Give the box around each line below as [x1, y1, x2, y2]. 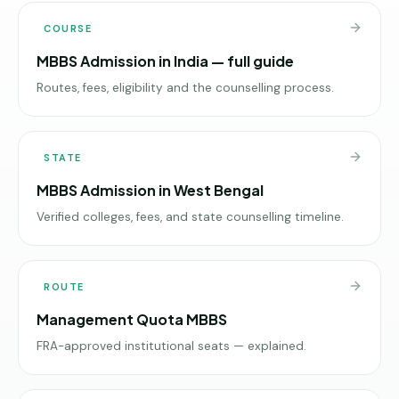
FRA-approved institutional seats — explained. [37, 338, 306, 354]
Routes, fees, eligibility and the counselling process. [37, 79, 334, 95]
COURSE [44, 21, 93, 35]
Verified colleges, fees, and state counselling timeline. [37, 208, 344, 224]
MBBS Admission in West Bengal [37, 180, 264, 199]
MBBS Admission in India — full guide [37, 51, 294, 70]
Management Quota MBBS [37, 309, 227, 329]
